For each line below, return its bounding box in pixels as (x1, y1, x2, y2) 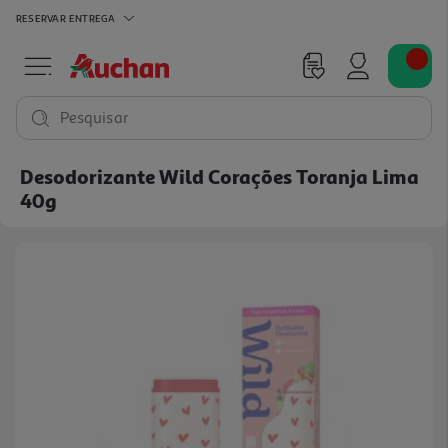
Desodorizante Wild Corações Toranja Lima (20, 164, 419, 188)
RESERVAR (16, 11, 66, 24)
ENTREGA (68, 11, 116, 24)
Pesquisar (60, 108, 129, 128)
